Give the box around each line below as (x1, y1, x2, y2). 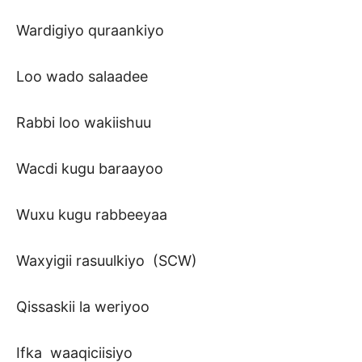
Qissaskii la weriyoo (16, 298, 149, 316)
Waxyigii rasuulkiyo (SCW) (16, 252, 197, 270)
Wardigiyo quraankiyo (16, 22, 164, 40)
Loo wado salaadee (16, 68, 148, 86)
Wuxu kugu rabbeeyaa (16, 206, 167, 224)
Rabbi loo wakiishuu (16, 114, 151, 132)
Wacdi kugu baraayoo (16, 160, 163, 178)
